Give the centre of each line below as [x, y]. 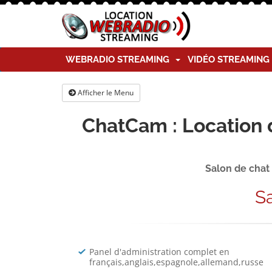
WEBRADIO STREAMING [120, 59]
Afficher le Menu [106, 93]
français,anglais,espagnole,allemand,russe [176, 262]
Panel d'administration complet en [159, 252]
